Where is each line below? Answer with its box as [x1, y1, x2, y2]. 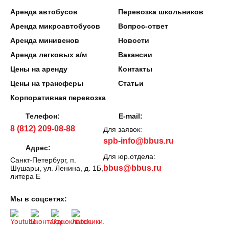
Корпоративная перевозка [10, 94, 106, 102]
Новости [118, 36, 149, 45]
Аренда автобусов [10, 8, 78, 16]
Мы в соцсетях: [10, 195, 67, 203]
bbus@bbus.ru [103, 164, 162, 173]
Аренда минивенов [10, 36, 79, 45]
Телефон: [26, 112, 60, 121]
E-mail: [119, 112, 143, 121]
